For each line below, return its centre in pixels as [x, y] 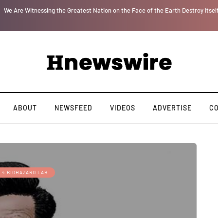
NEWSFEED [73, 108]
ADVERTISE [172, 108]
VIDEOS [123, 108]
